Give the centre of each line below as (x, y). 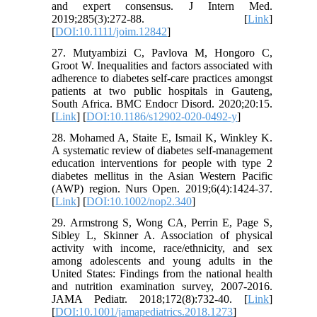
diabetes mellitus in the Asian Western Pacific (162, 176)
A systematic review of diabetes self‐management (162, 151)
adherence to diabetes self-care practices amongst (162, 79)
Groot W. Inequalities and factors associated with (162, 66)
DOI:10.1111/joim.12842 (111, 32)
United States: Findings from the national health (162, 274)
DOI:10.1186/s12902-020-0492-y (162, 117)
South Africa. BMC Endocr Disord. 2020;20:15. (162, 104)
